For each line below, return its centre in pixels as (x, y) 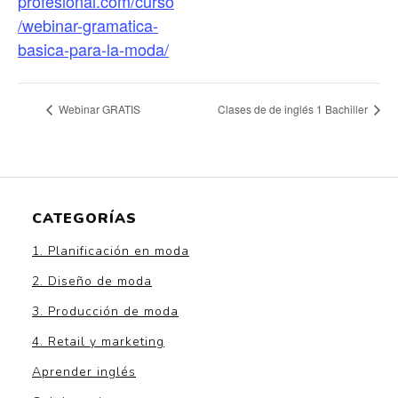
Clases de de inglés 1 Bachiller (294, 109)
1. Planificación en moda (111, 251)
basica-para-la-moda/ (93, 48)
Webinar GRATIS (98, 109)
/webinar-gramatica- (88, 24)
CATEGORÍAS (84, 218)
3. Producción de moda (105, 311)
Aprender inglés (84, 371)
